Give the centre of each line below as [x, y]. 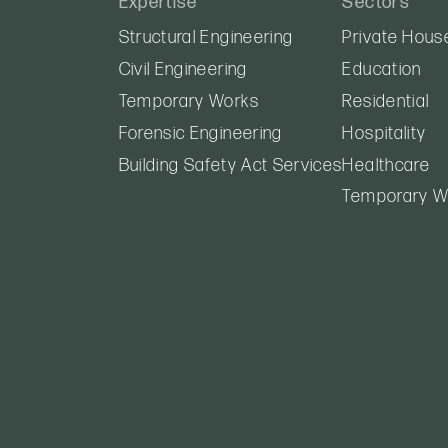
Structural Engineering [206, 38]
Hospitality [384, 133]
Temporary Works [188, 101]
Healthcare [386, 165]
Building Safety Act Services [230, 165]
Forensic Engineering [200, 133]
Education [382, 70]
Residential [386, 101]
